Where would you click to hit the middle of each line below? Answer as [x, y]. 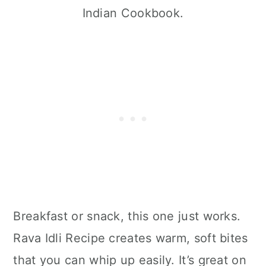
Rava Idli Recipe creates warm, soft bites [131, 238]
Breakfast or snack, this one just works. [127, 216]
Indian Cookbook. [133, 13]
